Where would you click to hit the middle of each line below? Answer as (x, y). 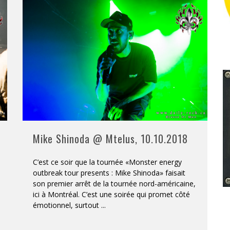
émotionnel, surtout (67, 205)
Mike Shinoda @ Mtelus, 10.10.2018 (110, 138)
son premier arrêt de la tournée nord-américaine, (114, 183)
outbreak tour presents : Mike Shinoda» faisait (109, 172)
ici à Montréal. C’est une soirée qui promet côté (111, 194)
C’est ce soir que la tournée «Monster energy (107, 162)
